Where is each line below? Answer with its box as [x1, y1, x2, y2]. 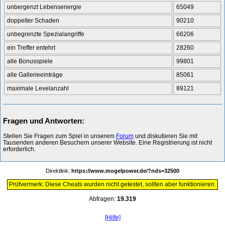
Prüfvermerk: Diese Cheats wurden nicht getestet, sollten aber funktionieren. [9, 180, 216, 188]
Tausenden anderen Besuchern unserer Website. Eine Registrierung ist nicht [3, 139, 212, 146]
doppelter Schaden [7, 17, 59, 24]
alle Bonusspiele [7, 57, 53, 65]
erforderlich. [3, 145, 36, 153]
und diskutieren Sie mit [134, 132, 197, 140]
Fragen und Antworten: [3, 116, 84, 125]
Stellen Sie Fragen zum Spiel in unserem [3, 132, 116, 140]
